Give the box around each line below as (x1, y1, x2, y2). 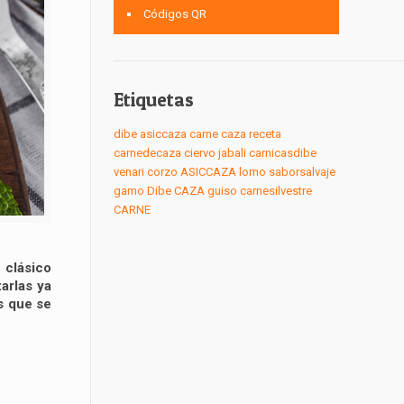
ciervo (184, 146, 216, 160)
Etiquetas (114, 88, 194, 111)
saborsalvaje (269, 165, 335, 179)
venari (114, 165, 144, 179)
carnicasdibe (249, 146, 317, 160)
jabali (218, 146, 246, 160)
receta (249, 127, 281, 141)
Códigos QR (143, 7, 207, 21)
